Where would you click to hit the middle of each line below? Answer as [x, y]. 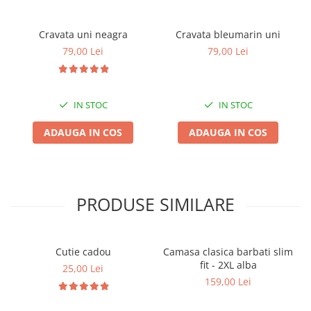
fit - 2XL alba [228, 264]
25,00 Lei [83, 268]
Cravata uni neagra [83, 34]
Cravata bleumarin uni [228, 34]
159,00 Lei [228, 281]
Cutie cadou [83, 251]
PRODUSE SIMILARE [155, 204]
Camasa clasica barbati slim [228, 251]
